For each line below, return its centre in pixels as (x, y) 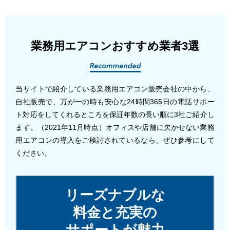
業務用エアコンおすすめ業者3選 (115, 46)
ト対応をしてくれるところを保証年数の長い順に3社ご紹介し (115, 115)
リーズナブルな (115, 195)
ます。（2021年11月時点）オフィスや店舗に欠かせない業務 (115, 128)
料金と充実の (115, 213)
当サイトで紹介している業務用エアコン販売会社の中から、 (115, 89)
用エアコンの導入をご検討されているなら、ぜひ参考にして (115, 140)
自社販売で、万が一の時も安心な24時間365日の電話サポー (115, 102)
